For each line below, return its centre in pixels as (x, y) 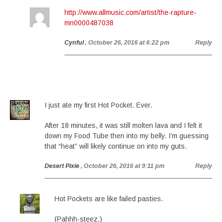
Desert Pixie (62, 166)
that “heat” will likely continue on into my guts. (116, 146)
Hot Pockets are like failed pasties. (109, 199)
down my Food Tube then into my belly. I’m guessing (127, 136)
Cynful (74, 43)
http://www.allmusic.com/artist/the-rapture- (130, 12)
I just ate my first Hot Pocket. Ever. (98, 105)
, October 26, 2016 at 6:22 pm (127, 43)
